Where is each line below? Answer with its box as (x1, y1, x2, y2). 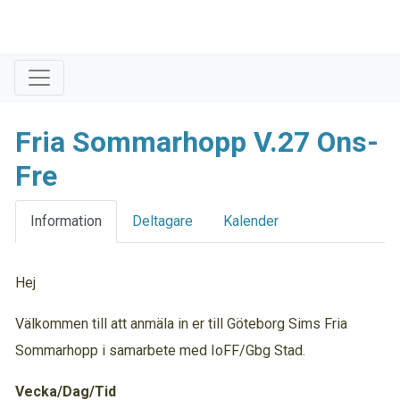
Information (30, 212, 102, 229)
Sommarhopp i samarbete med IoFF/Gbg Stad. (15, 342, 305, 359)
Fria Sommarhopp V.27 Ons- (15, 125, 379, 159)
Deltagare (132, 212, 193, 229)
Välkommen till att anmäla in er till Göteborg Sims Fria (15, 315, 347, 332)
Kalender (223, 212, 279, 229)
